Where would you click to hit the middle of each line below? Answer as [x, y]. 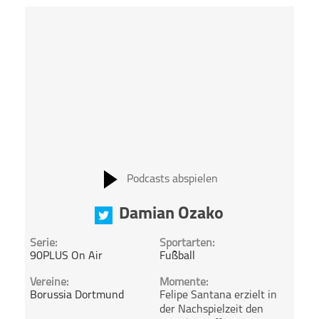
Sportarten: [187, 244]
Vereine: [49, 283]
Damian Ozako [172, 215]
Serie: [44, 244]
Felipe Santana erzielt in [218, 296]
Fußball [177, 257]
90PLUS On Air [67, 257]
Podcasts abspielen [172, 180]
